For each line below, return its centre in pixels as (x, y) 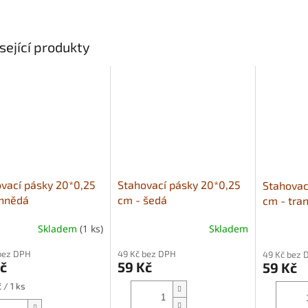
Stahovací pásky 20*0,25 (179, 185)
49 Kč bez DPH (146, 254)
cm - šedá (142, 200)
